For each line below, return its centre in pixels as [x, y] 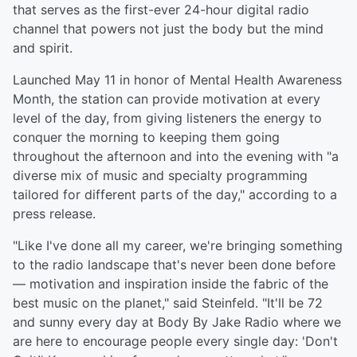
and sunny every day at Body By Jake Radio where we [177, 322]
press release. [54, 214]
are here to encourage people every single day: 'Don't [175, 341]
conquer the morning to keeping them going [146, 137]
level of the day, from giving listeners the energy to [167, 118]
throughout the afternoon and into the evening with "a [176, 157]
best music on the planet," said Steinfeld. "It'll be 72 [168, 303]
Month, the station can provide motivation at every [167, 99]
